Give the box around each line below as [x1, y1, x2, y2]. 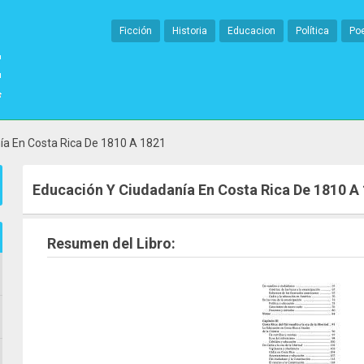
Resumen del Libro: [47, 235, 175, 252]
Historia [172, 25, 207, 37]
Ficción [119, 25, 152, 37]
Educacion [227, 25, 275, 37]
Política [296, 25, 329, 37]
